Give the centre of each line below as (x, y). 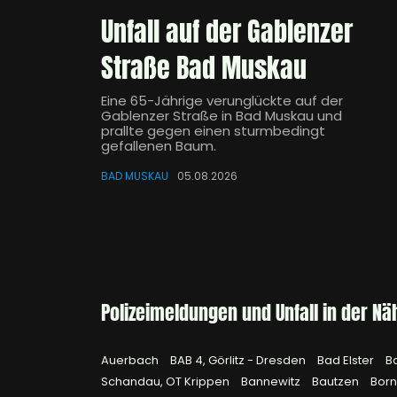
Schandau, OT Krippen (167, 382)
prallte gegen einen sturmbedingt (213, 131)
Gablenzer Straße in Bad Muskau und (222, 116)
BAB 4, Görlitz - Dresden (239, 361)
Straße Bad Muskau (204, 68)
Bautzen (337, 382)
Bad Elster (347, 361)
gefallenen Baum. (159, 146)
